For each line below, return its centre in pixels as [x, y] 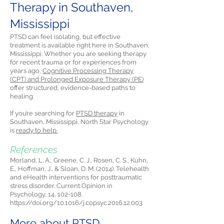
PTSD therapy [97, 113]
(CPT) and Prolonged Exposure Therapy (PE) [77, 79]
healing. [22, 96]
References [34, 149]
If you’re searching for [43, 113]
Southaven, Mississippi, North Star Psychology [79, 122]
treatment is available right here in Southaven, [80, 45]
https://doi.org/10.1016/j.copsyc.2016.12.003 [76, 203]
